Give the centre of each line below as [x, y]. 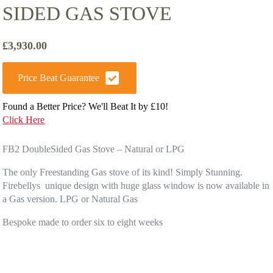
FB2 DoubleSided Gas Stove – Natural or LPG [94, 149]
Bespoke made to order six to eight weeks [83, 222]
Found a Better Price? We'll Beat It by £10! [86, 106]
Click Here [24, 119]
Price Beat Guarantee [59, 77]
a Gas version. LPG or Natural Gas [70, 199]
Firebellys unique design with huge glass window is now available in [136, 185]
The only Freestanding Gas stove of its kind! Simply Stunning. [123, 172]
